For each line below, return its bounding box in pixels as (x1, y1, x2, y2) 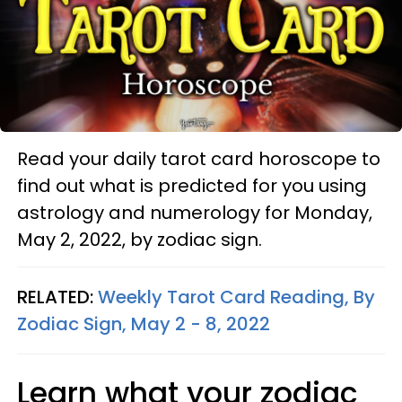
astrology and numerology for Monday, (17, 200, 372, 225)
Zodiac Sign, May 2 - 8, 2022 (17, 311, 270, 336)
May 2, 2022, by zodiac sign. (17, 227, 262, 252)
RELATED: (17, 284, 98, 310)
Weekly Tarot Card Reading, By (98, 284, 375, 310)
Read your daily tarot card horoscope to (17, 146, 380, 171)
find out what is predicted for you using (17, 173, 367, 198)
